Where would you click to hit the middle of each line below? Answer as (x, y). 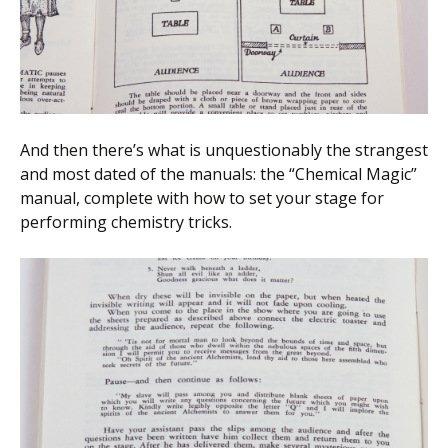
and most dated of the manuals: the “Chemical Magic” (218, 173)
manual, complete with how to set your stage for (202, 197)
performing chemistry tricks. (126, 221)
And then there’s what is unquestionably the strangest (224, 149)
